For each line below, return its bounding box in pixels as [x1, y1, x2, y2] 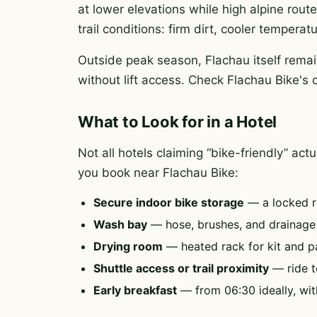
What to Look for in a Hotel [78, 113, 277, 131]
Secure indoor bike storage [93, 195, 244, 209]
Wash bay [93, 217, 147, 231]
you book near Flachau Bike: [78, 166, 238, 180]
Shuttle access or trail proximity [93, 261, 269, 275]
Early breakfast [93, 283, 177, 297]
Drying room [93, 239, 163, 253]
